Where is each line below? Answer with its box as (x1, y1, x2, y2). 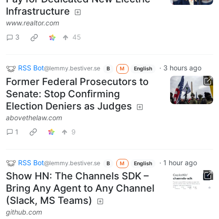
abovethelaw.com (6, 113, 62, 122)
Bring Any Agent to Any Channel (6, 182, 154, 195)
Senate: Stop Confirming (6, 88, 120, 100)
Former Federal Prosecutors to (6, 75, 149, 88)
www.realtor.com (6, 18, 59, 27)
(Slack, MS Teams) (6, 195, 92, 207)
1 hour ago (163, 158, 197, 167)
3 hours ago (163, 63, 201, 72)
